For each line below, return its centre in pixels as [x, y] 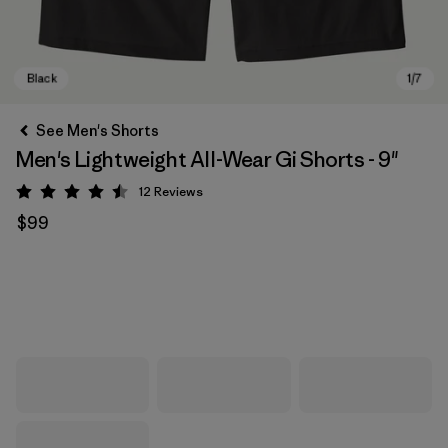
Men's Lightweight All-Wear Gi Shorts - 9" [207, 159]
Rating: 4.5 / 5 [120, 195]
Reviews [178, 191]
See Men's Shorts [97, 130]
